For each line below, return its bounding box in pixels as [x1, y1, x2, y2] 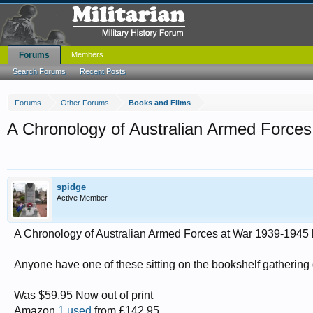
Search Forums [13, 67, 66, 75]
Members [71, 50, 103, 59]
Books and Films [129, 99, 191, 107]
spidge [57, 182, 86, 192]
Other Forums [61, 99, 109, 107]
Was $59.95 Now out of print [14, 289, 153, 301]
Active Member [57, 194, 108, 202]
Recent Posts [80, 67, 126, 75]
